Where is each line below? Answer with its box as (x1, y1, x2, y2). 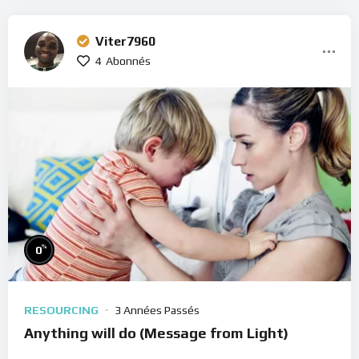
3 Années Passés (115, 303, 200, 317)
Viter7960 (95, 34, 155, 50)
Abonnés (106, 54, 151, 68)
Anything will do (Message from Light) (24, 324, 288, 341)
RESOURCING (24, 303, 99, 317)
